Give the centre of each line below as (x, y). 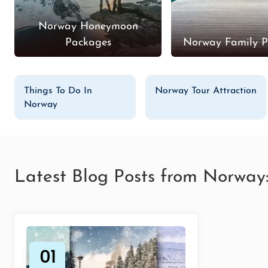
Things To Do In (58, 91)
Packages (88, 42)
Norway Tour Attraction (205, 91)
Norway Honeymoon (88, 26)
